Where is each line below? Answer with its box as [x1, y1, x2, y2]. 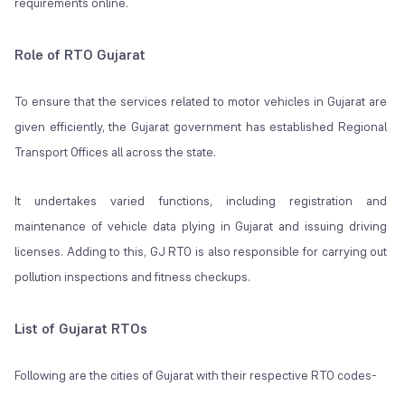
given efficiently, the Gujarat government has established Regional [14, 118, 388, 136]
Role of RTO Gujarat [14, 45, 146, 65]
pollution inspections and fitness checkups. [14, 268, 250, 286]
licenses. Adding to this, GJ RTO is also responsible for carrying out [14, 243, 388, 260]
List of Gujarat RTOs [14, 319, 147, 339]
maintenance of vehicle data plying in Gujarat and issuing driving [14, 218, 388, 235]
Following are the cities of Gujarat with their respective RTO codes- [14, 367, 377, 384]
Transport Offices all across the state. [14, 144, 216, 161]
